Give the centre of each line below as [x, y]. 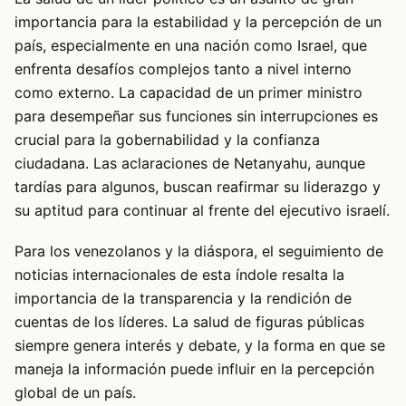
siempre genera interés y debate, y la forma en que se [200, 345]
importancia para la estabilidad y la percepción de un [198, 22]
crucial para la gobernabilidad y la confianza [167, 140]
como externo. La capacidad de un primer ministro [188, 93]
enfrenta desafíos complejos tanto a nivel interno [183, 69]
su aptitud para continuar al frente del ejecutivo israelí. [202, 211]
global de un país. [75, 392]
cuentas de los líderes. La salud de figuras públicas [189, 321]
